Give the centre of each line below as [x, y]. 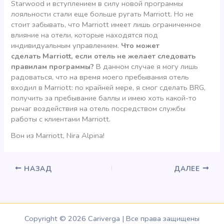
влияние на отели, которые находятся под [85, 35]
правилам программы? [53, 67]
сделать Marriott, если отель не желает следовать [103, 56]
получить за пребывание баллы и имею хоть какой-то [104, 98]
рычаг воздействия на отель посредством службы [98, 109]
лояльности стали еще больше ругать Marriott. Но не [102, 14]
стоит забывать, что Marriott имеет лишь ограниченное [106, 25]
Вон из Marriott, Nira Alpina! [58, 135]
